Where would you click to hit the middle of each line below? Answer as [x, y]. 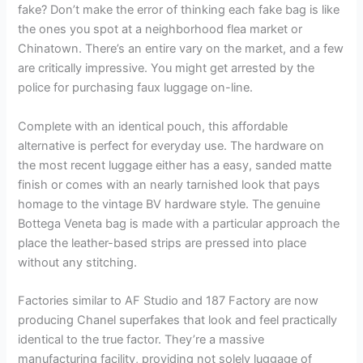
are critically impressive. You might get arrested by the [167, 68]
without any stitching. [78, 262]
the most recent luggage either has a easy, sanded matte [175, 165]
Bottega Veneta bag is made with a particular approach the [179, 223]
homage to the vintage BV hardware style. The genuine [169, 204]
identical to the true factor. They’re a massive [141, 339]
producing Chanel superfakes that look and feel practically [178, 320]
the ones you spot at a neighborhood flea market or [160, 30]
